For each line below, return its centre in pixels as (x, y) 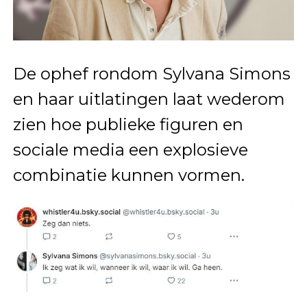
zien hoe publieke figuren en (128, 124)
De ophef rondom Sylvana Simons (151, 73)
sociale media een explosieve (130, 149)
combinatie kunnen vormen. (128, 175)
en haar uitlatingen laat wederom (149, 99)
